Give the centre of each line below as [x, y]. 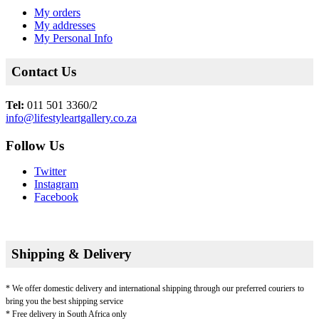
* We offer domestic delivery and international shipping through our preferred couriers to [155, 289]
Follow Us [35, 145]
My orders [57, 13]
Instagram [56, 184]
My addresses [65, 26]
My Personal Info [73, 38]
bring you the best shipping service [64, 302]
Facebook [56, 197]
